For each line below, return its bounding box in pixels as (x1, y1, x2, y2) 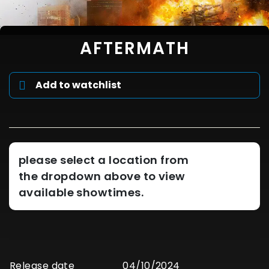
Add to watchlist (35, 78, 122, 92)
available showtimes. (19, 185, 144, 201)
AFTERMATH (79, 37, 190, 60)
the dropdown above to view (19, 169, 186, 184)
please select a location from (19, 153, 189, 168)
